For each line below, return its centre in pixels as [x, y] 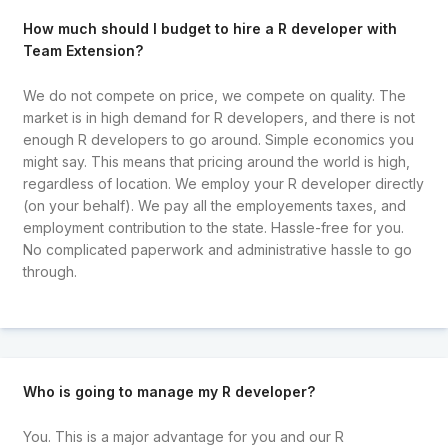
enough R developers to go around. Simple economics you [218, 139]
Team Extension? [82, 51]
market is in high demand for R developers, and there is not [218, 117]
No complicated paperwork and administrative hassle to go [217, 249]
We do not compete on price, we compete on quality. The [214, 95]
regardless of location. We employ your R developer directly [223, 183]
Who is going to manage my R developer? [168, 392]
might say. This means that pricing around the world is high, [216, 161]
